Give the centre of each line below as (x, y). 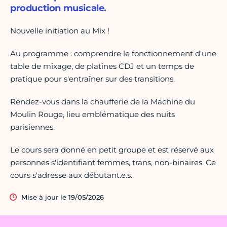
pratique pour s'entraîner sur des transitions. (92, 79)
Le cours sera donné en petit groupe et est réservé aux (112, 150)
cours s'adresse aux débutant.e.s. (71, 175)
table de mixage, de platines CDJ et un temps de (102, 66)
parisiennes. (32, 127)
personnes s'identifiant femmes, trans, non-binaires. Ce (113, 163)
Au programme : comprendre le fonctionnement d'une (113, 54)
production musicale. (59, 8)
